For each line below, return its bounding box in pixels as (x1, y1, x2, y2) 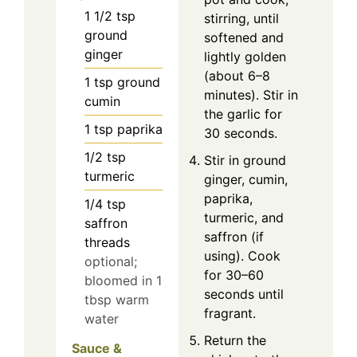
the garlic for (204, 105, 282, 122)
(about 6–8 (204, 67, 270, 84)
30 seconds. (204, 124, 277, 141)
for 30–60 (204, 266, 264, 283)
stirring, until (204, 10, 279, 26)
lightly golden (204, 48, 286, 65)
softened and (204, 29, 284, 45)
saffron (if (204, 228, 264, 245)
